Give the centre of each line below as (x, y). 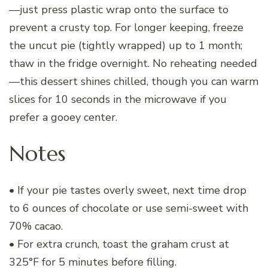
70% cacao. (36, 226)
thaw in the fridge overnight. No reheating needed (133, 64)
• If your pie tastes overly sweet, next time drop (128, 190)
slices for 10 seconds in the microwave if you (118, 100)
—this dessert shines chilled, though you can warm (134, 82)
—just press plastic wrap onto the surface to (119, 10)
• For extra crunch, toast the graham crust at (119, 244)
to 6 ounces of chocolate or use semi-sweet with (129, 208)
